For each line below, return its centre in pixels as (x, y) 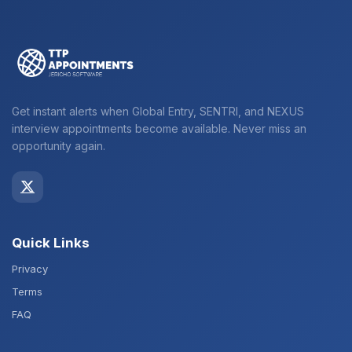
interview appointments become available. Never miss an (159, 128)
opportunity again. (59, 146)
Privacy (30, 269)
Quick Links (51, 243)
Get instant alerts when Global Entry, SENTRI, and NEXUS (158, 111)
